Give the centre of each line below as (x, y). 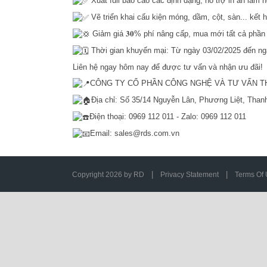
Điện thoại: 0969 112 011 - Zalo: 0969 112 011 (168, 117)
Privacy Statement (190, 175)
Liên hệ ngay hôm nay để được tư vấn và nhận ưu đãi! (168, 67)
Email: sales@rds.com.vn (135, 133)
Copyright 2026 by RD (108, 175)
